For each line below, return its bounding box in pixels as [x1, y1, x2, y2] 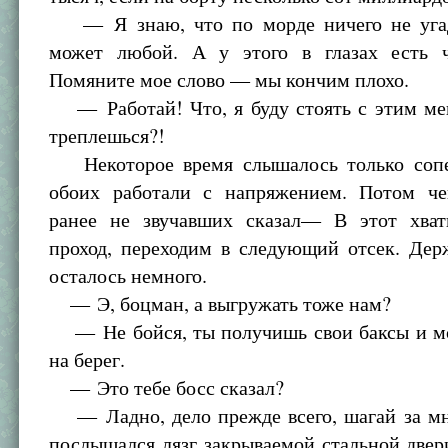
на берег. [49, 346, 126, 373]
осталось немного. [49, 262, 208, 289]
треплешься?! [49, 122, 166, 149]
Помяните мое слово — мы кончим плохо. [49, 66, 410, 93]
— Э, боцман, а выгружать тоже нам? [49, 290, 392, 317]
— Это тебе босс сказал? [49, 374, 285, 401]
